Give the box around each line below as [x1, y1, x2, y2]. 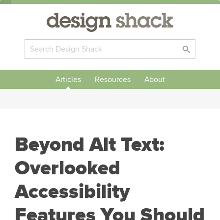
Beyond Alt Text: [15, 133, 165, 157]
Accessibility [15, 180, 130, 204]
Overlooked [15, 156, 120, 180]
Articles [55, 75, 81, 84]
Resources [94, 75, 131, 84]
